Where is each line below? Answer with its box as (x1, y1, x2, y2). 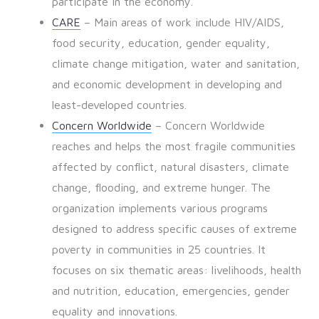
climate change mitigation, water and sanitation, (51, 57, 300, 70)
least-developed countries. (51, 98, 187, 112)
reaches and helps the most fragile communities (51, 140, 296, 153)
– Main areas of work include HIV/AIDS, (80, 16, 284, 29)
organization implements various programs (51, 202, 268, 215)
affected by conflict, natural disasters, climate (51, 160, 289, 174)
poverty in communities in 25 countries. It (51, 243, 266, 256)
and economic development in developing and (51, 78, 282, 91)
